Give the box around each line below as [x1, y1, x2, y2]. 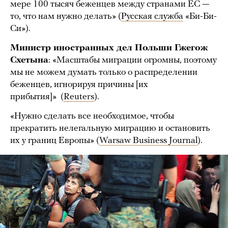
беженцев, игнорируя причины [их [10, 79, 148, 90]
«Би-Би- [183, 11, 217, 21]
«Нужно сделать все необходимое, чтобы [10, 111, 174, 121]
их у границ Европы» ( [10, 135, 99, 146]
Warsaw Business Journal [99, 135, 197, 146]
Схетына [10, 55, 48, 65]
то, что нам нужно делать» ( [10, 11, 121, 21]
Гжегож [175, 43, 208, 53]
